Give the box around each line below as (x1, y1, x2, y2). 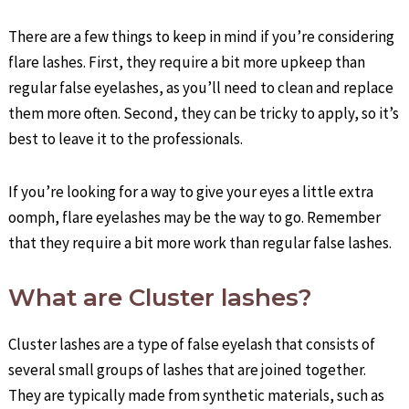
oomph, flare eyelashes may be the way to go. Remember (8, 207, 382, 228)
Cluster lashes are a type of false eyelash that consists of (8, 334, 376, 355)
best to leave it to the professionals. (8, 128, 244, 149)
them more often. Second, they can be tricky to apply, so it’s (8, 102, 400, 123)
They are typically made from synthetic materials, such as (8, 385, 385, 406)
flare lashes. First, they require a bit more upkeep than (8, 51, 366, 72)
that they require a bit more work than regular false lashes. (8, 233, 393, 254)
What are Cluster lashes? (8, 283, 313, 313)
